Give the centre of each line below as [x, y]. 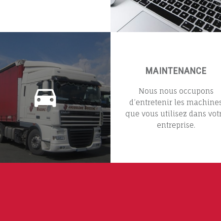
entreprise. [176, 125]
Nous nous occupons [176, 91]
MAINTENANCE [176, 71]
